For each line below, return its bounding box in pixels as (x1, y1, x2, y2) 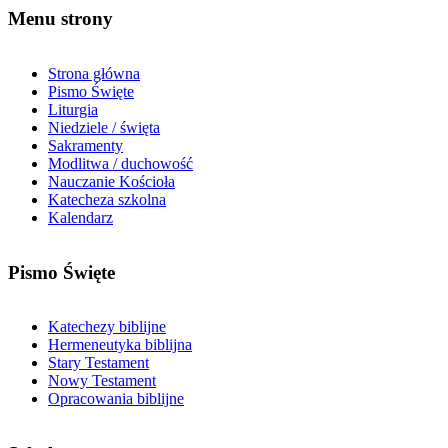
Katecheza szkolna (48, 190, 166, 208)
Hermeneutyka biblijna (48, 336, 192, 354)
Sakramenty (48, 136, 123, 154)
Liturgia (48, 100, 98, 118)
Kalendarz (48, 208, 113, 226)
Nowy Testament (48, 372, 156, 390)
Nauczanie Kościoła (48, 172, 175, 190)
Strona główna (48, 64, 140, 82)
